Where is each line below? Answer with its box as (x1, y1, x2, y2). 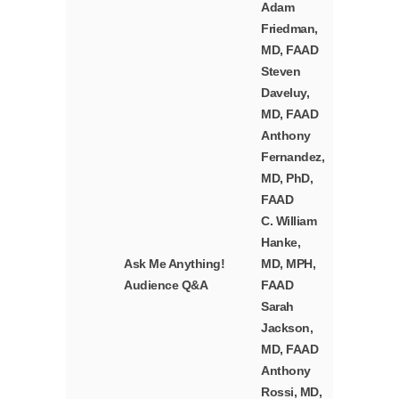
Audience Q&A (124, 278, 208, 293)
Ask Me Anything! (124, 256, 225, 272)
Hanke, (261, 235, 301, 250)
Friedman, (261, 21, 318, 37)
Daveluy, (261, 85, 310, 101)
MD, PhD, (261, 171, 313, 186)
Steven (261, 64, 301, 79)
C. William (261, 214, 317, 229)
